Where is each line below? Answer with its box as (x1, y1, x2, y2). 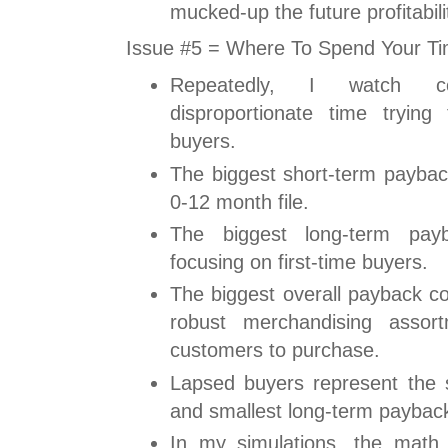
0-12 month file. (170, 190, 309, 213)
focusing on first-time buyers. (170, 250, 428, 273)
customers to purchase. (170, 339, 380, 362)
